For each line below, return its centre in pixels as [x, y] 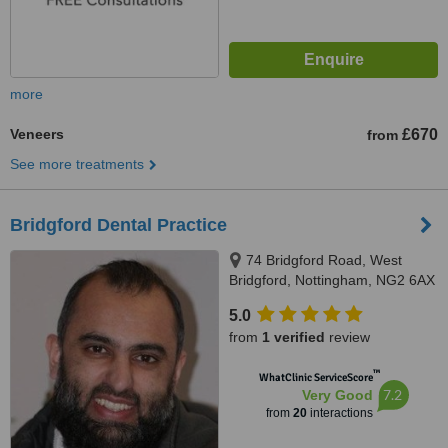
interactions [339, 413]
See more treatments [77, 164]
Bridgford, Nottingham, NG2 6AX [332, 280]
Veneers [37, 134]
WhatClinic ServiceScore [315, 377]
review [347, 337]
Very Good [337, 395]
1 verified [293, 337]
